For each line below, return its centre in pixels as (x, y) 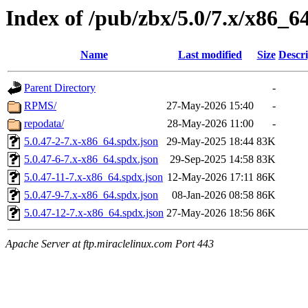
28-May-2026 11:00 (210, 124)
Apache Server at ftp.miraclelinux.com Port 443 (110, 244)
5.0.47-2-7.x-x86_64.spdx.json (91, 142)
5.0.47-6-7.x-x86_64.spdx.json (91, 159)
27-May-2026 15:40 (210, 106)
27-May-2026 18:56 (210, 213)
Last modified (210, 55)
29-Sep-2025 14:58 (212, 159)
